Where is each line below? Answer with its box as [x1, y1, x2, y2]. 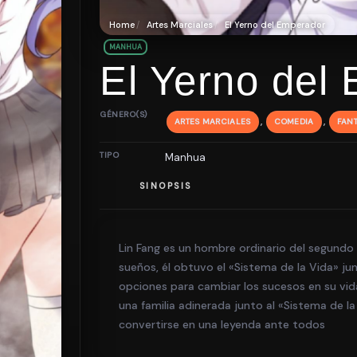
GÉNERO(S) [100, 109, 147, 120]
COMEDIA [273, 116, 314, 127]
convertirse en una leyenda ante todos [119, 317, 325, 332]
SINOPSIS [135, 179, 192, 191]
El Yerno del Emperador [225, 19, 325, 30]
